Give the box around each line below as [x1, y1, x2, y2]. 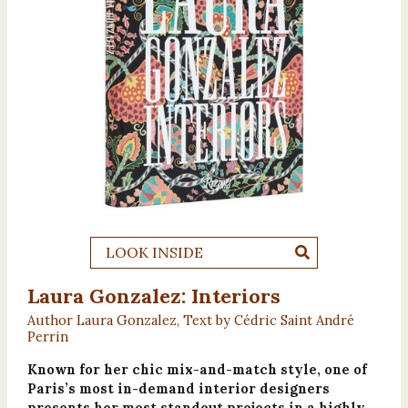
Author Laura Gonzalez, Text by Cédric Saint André [26, 311, 354, 329]
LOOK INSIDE [106, 243, 203, 262]
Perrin [26, 327, 68, 345]
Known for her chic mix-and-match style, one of [26, 360, 367, 378]
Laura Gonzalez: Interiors [26, 282, 280, 309]
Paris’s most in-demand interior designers [26, 379, 330, 397]
